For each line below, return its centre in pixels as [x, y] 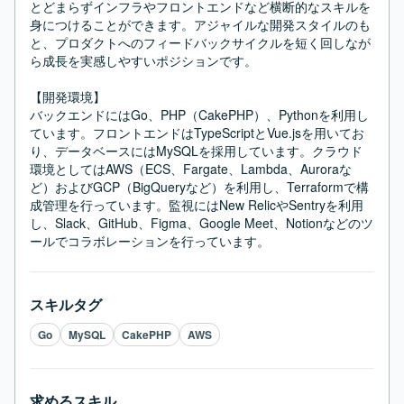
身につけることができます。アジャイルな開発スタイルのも [200, 24]
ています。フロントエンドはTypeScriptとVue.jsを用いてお [197, 133]
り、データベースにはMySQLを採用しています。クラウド [196, 151]
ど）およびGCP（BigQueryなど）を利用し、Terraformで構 [199, 187]
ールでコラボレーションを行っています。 [150, 241]
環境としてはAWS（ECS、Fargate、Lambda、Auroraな [191, 169]
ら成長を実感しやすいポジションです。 [143, 60]
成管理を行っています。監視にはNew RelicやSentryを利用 [197, 205]
